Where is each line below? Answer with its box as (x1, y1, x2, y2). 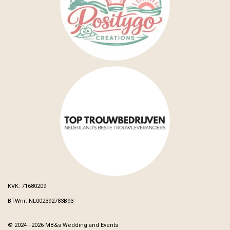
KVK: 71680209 (8, 183, 46, 189)
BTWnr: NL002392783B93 (8, 198, 73, 204)
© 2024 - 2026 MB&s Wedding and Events (8, 222, 118, 228)
